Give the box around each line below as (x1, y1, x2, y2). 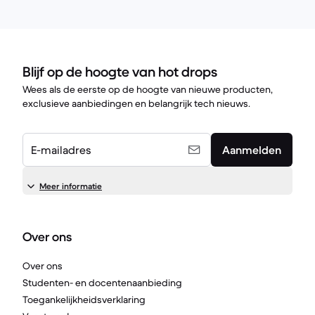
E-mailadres (31, 143, 91, 157)
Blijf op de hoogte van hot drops (22, 63, 217, 81)
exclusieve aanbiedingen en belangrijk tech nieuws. (22, 97, 250, 110)
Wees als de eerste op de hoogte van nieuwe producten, (22, 83, 273, 96)
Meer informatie (39, 181, 102, 191)
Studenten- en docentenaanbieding (22, 276, 182, 289)
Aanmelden (222, 143, 281, 157)
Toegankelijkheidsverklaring (22, 293, 146, 306)
